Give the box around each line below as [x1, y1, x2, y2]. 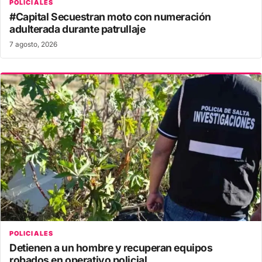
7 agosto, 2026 [9, 40, 57, 49]
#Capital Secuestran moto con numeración [9, 10, 211, 23]
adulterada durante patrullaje [9, 22, 146, 35]
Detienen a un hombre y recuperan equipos [9, 241, 213, 254]
